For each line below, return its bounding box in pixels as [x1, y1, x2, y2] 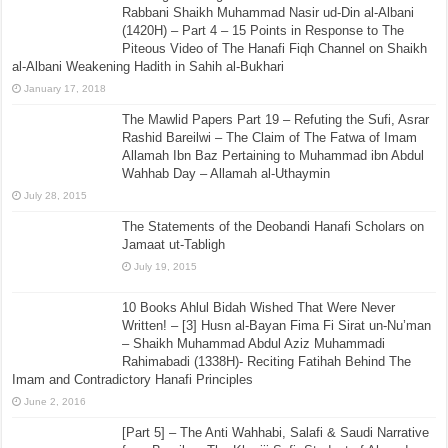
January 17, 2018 [24, 82, 107, 94]
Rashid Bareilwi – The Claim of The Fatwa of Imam [122, 129, 418, 145]
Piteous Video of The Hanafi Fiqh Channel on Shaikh [122, 40, 428, 56]
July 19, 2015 [134, 260, 198, 272]
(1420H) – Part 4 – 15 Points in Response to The [122, 22, 405, 38]
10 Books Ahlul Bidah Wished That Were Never [122, 299, 396, 315]
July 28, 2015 [24, 189, 88, 201]
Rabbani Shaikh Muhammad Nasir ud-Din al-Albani [122, 4, 415, 20]
